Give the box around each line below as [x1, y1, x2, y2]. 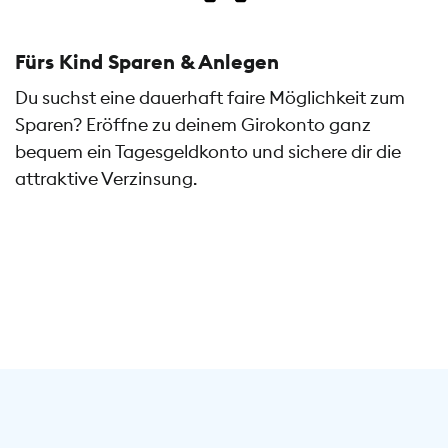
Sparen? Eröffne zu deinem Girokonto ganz [15, 113, 371, 137]
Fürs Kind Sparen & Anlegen [15, 49, 279, 75]
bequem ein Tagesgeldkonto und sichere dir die [15, 140, 401, 164]
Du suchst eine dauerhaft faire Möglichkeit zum [15, 86, 405, 110]
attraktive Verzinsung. [15, 167, 197, 191]
